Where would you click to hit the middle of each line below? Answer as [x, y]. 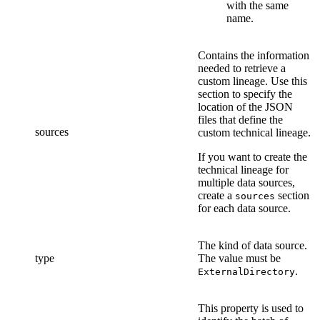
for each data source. [244, 209]
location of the [231, 107]
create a [216, 196]
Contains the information [254, 56]
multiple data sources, [246, 183]
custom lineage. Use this [252, 81]
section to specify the [245, 94]
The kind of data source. [252, 246]
